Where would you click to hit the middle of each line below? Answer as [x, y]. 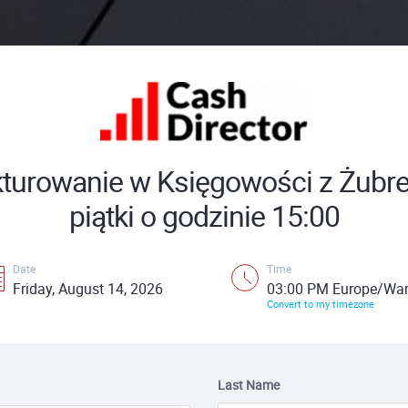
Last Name [249, 385]
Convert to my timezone [321, 304]
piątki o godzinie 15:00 [204, 215]
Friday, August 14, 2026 [88, 289]
